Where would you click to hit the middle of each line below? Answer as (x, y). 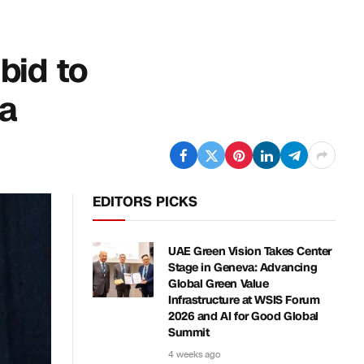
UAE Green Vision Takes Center (250, 251)
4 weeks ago (194, 355)
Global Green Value (219, 284)
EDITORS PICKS (145, 201)
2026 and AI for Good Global (243, 316)
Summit (189, 333)
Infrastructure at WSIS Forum (244, 300)
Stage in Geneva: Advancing (243, 268)
